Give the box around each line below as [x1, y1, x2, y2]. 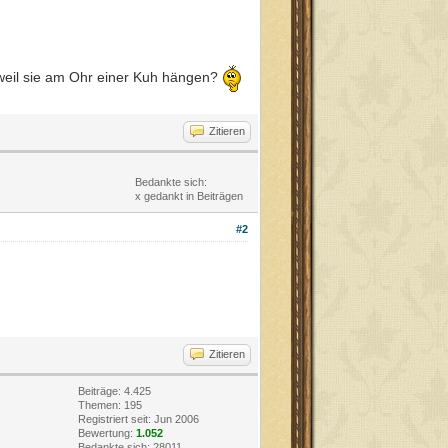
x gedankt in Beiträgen [135, 189, 243, 202]
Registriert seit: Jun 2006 [78, 413, 199, 426]
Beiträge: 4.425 [78, 385, 151, 398]
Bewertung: [78, 427, 136, 440]
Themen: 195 [78, 399, 142, 412]
